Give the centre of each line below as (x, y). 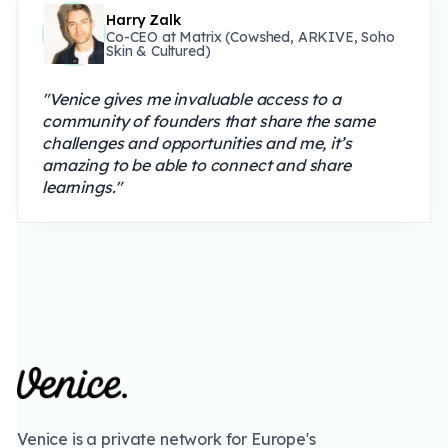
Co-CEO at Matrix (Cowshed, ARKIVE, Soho (250, 37)
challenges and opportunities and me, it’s (197, 143)
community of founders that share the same (208, 121)
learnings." (82, 187)
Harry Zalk (143, 20)
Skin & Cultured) (158, 51)
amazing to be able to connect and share (196, 165)
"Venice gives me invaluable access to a (191, 99)
